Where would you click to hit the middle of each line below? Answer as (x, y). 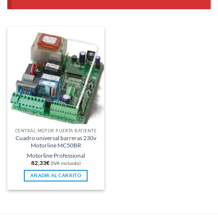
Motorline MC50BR (56, 145)
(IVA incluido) (65, 163)
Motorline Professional (56, 155)
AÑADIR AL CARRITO (56, 176)
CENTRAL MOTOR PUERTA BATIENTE (56, 131)
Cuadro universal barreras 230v (56, 138)
